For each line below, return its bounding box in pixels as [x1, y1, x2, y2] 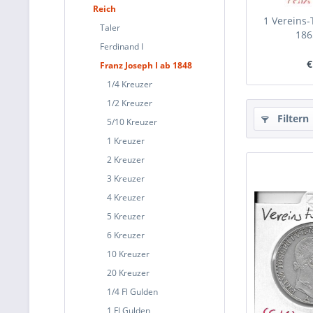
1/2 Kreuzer [107, 97, 152, 109]
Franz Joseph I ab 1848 [100, 59, 192, 71]
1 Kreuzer [107, 135, 145, 147]
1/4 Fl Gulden [107, 286, 158, 298]
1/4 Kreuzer [107, 78, 152, 90]
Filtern [275, 112, 309, 125]
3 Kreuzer [107, 173, 145, 184]
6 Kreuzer [107, 229, 145, 241]
